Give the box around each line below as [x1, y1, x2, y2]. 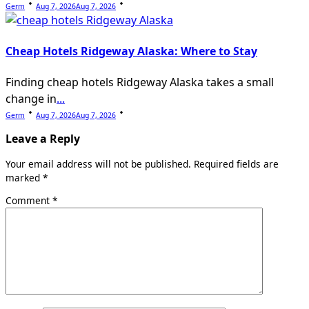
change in [6, 91, 57, 107]
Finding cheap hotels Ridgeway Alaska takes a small [6, 74, 274, 90]
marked [6, 170, 43, 184]
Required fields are [194, 157, 279, 170]
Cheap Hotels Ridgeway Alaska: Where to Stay [6, 43, 257, 59]
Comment [6, 194, 52, 208]
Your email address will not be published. [6, 157, 191, 170]
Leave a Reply [6, 130, 80, 146]
